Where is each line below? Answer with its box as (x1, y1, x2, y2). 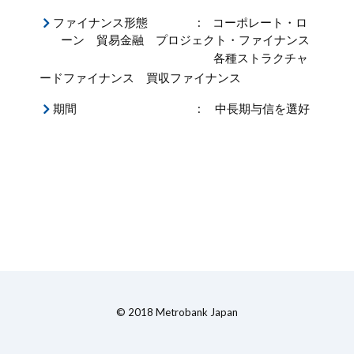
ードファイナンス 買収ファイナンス (39, 70, 241, 85)
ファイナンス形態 (52, 14, 148, 29)
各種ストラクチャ (213, 50, 308, 65)
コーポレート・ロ (212, 14, 307, 29)
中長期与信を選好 (214, 100, 310, 115)
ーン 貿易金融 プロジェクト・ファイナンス (60, 32, 310, 47)
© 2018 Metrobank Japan (116, 306, 238, 318)
